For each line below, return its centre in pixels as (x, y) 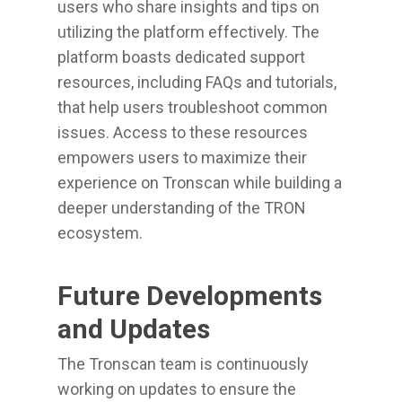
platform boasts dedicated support (181, 57)
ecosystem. (100, 233)
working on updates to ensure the (177, 389)
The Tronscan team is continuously (183, 364)
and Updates (134, 329)
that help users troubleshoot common (192, 107)
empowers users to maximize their (182, 157)
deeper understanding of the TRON (182, 208)
